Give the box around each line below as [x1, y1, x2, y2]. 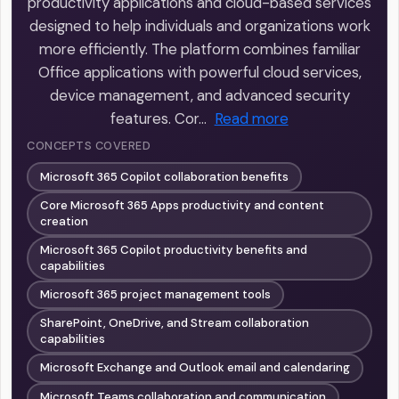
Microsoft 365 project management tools [40, 287, 272, 303]
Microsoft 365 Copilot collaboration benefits [40, 168, 289, 184]
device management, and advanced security [49, 85, 350, 106]
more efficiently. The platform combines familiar [38, 39, 361, 60]
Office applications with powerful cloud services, [37, 62, 362, 83]
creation [40, 213, 89, 229]
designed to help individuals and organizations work [28, 16, 370, 37]
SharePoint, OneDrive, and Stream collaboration [40, 315, 310, 331]
